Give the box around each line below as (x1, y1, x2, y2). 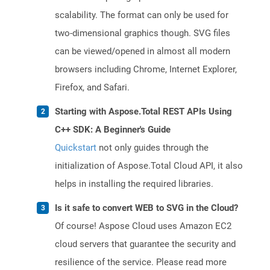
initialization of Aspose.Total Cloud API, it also (55, 160, 243, 172)
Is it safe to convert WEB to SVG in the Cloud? (55, 202, 238, 214)
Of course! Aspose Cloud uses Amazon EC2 (55, 221, 231, 232)
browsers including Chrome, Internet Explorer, (55, 64, 237, 75)
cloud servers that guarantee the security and (55, 239, 236, 250)
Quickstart (55, 142, 96, 154)
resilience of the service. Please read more (55, 257, 227, 268)
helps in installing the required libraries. (55, 178, 213, 190)
